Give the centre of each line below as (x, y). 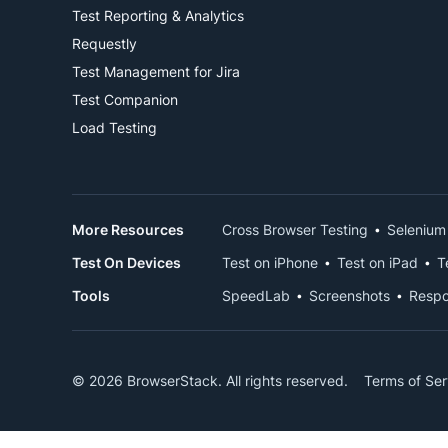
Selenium (416, 229)
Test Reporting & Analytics (158, 15)
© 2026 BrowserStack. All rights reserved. (210, 380)
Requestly (104, 43)
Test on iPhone (270, 262)
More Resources (128, 229)
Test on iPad (377, 262)
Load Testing (114, 127)
